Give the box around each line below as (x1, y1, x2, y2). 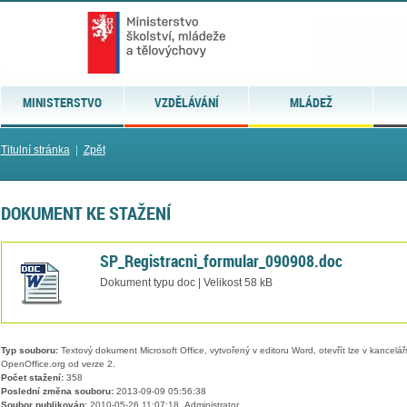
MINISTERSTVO (22, 94, 102, 111)
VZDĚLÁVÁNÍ (154, 94, 219, 111)
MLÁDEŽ (289, 94, 333, 111)
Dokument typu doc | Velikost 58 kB (99, 276, 273, 288)
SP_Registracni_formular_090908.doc (99, 249, 342, 272)
